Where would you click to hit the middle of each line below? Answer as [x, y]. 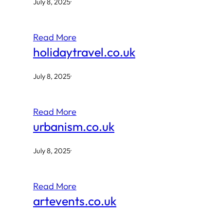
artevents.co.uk [75, 200]
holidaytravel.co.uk [84, 52]
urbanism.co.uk [74, 126]
